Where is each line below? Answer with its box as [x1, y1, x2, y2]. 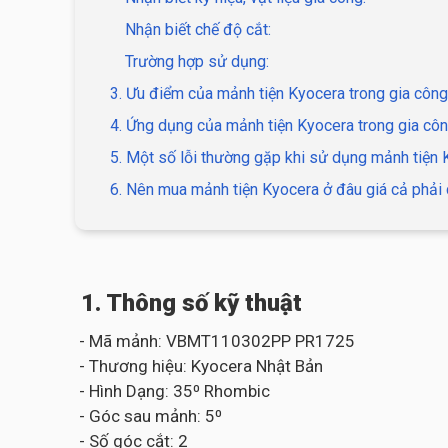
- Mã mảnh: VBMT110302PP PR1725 [75, 331, 355, 351]
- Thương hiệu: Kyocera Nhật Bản [75, 356, 323, 376]
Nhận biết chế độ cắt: [125, 20, 271, 39]
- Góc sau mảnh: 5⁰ [75, 406, 222, 426]
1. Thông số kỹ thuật [75, 289, 302, 317]
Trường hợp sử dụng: [125, 52, 269, 71]
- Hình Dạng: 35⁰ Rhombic [75, 381, 270, 401]
